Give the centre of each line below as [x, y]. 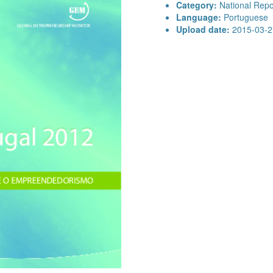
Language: [198, 17]
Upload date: [203, 29]
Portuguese [244, 17]
